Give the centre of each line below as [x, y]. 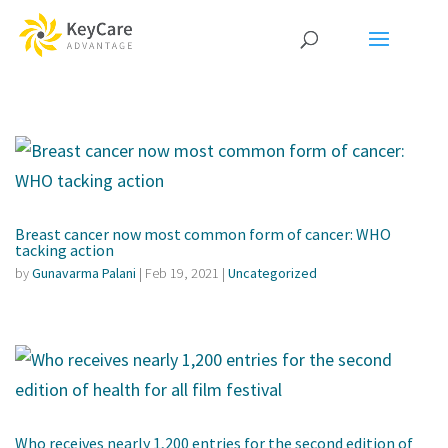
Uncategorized [272, 273]
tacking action [64, 250]
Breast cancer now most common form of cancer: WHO [203, 234]
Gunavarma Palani [84, 273]
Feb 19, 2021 [182, 273]
